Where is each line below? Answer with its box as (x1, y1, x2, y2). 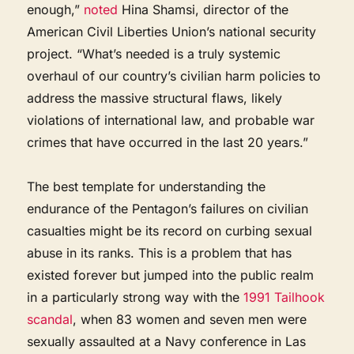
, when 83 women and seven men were (73, 311, 307, 327)
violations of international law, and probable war (27, 111, 315, 128)
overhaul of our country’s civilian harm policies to (27, 67, 322, 84)
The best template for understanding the (27, 178, 266, 194)
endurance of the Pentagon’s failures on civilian (27, 200, 309, 217)
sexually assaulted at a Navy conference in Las (27, 333, 307, 349)
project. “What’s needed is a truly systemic (27, 45, 281, 62)
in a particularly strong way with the (27, 288, 244, 305)
